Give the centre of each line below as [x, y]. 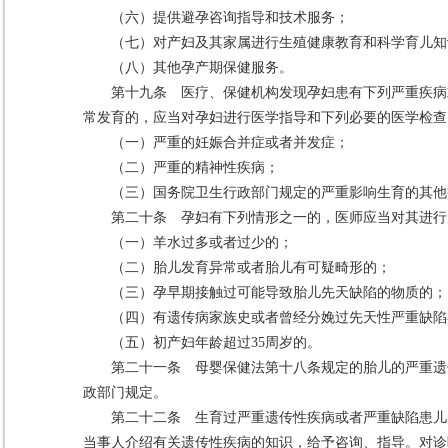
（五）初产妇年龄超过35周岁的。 [216, 342]
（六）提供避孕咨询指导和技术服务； [230, 17]
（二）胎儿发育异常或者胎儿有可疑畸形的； [251, 267]
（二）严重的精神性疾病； [195, 167]
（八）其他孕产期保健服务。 [202, 67]
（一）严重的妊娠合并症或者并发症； [230, 142]
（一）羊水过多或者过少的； [202, 242]
